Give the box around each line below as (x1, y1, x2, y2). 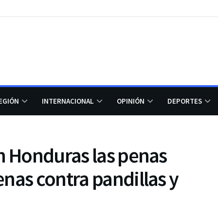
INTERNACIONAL (42, 96, 94, 106)
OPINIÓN (117, 96, 145, 106)
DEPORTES (167, 96, 202, 106)
